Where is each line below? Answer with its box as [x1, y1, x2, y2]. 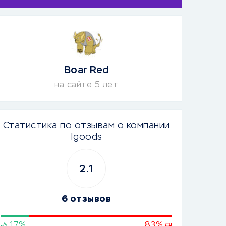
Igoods [70, 133, 102, 142]
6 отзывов [61, 195, 111, 204]
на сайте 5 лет [54, 81, 118, 89]
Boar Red [64, 65, 109, 75]
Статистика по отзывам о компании [3, 121, 170, 130]
